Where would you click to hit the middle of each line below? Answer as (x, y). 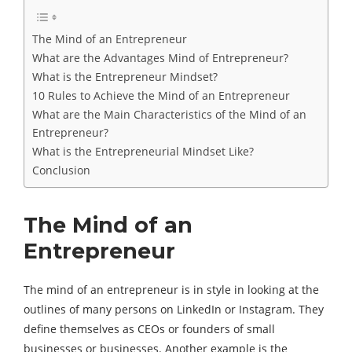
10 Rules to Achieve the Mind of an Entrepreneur (161, 95)
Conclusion (61, 170)
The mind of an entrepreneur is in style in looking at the (171, 290)
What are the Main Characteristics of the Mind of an (169, 114)
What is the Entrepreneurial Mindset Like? (143, 151)
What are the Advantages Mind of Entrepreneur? (160, 58)
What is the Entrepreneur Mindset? (125, 77)
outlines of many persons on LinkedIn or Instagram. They (174, 309)
